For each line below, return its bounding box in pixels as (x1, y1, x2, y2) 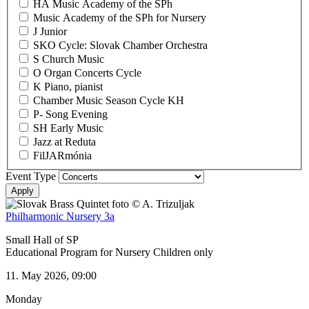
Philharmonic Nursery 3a (6, 210, 114, 222)
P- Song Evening (33, 108, 108, 120)
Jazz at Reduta (33, 135, 96, 148)
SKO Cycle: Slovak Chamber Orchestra (33, 39, 208, 51)
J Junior (33, 25, 67, 37)
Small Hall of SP (6, 233, 79, 246)
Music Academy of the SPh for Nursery (33, 11, 206, 23)
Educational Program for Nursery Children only (6, 246, 213, 258)
